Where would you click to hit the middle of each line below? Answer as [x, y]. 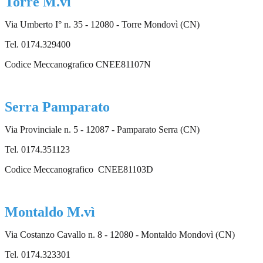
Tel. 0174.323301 [38, 255]
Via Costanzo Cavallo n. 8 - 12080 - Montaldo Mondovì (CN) [120, 235]
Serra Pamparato [57, 107]
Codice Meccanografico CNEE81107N [78, 65]
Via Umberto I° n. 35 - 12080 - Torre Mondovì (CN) [102, 25]
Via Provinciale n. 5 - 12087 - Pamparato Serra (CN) [102, 130]
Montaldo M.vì [50, 212]
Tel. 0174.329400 [38, 45]
